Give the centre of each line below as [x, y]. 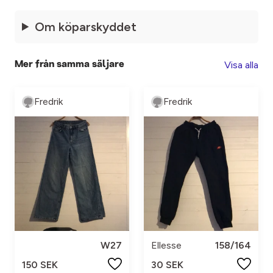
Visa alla [241, 65]
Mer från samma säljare [69, 65]
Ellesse [166, 245]
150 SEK [40, 264]
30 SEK [167, 264]
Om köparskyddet [86, 27]
